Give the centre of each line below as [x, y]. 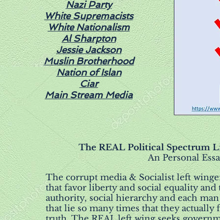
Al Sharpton [89, 39]
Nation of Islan [89, 72]
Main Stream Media [89, 95]
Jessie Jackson [89, 50]
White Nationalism [89, 27]
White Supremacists [89, 16]
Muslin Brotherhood [89, 61]
